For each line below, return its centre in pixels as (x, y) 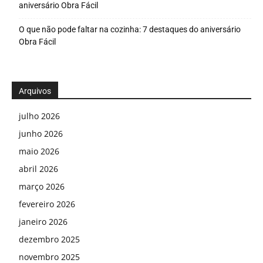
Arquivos (35, 91)
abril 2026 (38, 168)
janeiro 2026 (43, 221)
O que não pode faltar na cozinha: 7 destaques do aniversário (130, 29)
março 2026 (42, 186)
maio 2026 (39, 151)
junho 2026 (41, 133)
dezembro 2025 (49, 239)
